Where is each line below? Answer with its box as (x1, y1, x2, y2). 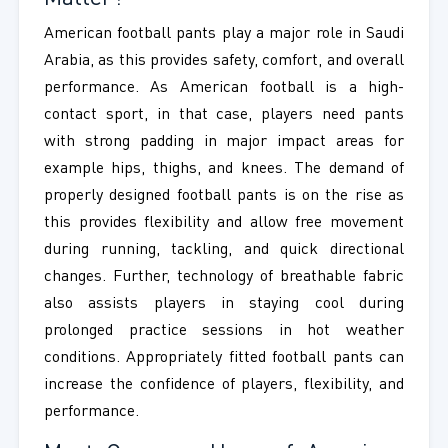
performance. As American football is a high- (43, 80, 405, 97)
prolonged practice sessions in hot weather (43, 323, 405, 340)
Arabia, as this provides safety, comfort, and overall (43, 53, 405, 70)
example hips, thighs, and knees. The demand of (43, 161, 405, 178)
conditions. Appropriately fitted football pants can (43, 350, 405, 367)
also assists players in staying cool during (43, 296, 405, 313)
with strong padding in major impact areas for (43, 134, 405, 151)
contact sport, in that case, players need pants (43, 107, 405, 124)
